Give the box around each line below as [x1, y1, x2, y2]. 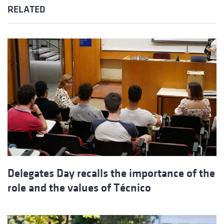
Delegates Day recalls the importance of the [7, 167, 215, 180]
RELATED [7, 4, 45, 15]
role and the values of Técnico [7, 181, 151, 194]
